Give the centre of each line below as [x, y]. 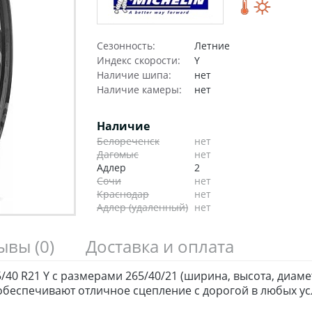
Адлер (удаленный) [142, 208]
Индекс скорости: [139, 61]
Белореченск [128, 141]
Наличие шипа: [134, 75]
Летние [212, 46]
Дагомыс [118, 155]
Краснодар [123, 194]
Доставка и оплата [160, 247]
